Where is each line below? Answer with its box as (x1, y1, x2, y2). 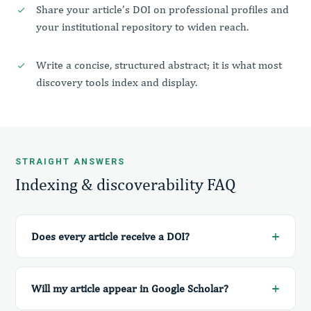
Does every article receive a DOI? (31, 229, 190, 243)
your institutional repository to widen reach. (36, 19, 249, 33)
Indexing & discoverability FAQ (15, 174, 236, 194)
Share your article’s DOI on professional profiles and (36, 2, 289, 16)
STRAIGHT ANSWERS (15, 155, 125, 167)
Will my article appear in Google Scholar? (31, 281, 228, 295)
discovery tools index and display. (36, 75, 197, 89)
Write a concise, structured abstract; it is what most (36, 58, 282, 72)
